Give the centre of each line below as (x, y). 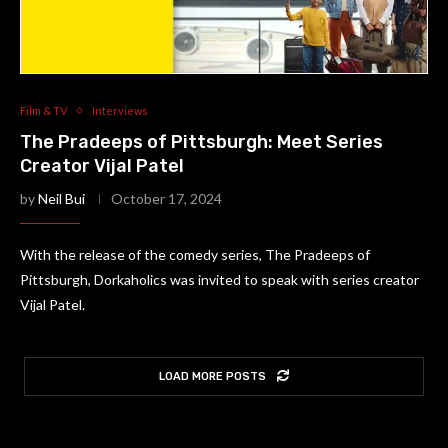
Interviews (120, 110)
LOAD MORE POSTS (212, 376)
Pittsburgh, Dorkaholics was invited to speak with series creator (219, 279)
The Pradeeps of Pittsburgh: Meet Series (201, 142)
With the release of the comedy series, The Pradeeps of (195, 254)
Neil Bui (61, 198)
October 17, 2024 (166, 198)
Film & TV (43, 110)
